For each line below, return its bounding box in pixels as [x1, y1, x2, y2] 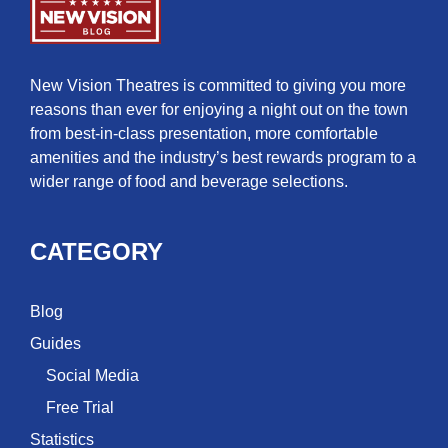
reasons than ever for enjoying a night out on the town [30, 101, 408, 119]
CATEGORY [30, 238, 163, 266]
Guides [30, 335, 81, 353]
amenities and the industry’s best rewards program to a [30, 149, 416, 167]
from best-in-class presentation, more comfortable [30, 125, 378, 143]
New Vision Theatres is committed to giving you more [30, 77, 406, 95]
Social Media [46, 367, 139, 385]
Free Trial [46, 399, 114, 417]
